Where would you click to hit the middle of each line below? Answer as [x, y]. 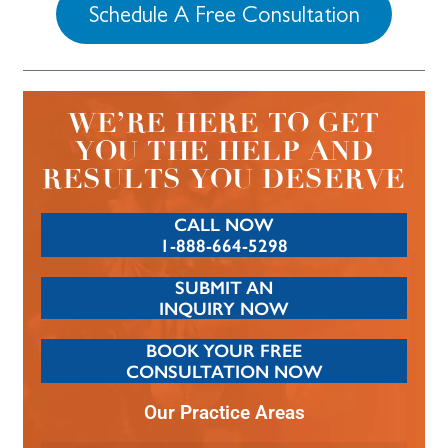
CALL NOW [224, 224]
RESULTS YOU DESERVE [224, 178]
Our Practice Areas [224, 412]
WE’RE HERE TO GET [224, 122]
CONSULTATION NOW [224, 371]
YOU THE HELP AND [224, 150]
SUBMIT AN [224, 287]
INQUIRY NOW [224, 308]
